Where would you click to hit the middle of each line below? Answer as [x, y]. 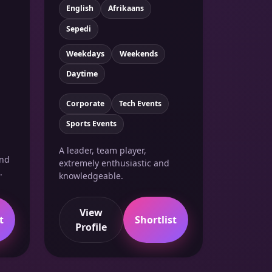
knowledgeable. [91, 176]
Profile [91, 227]
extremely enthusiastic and [114, 163]
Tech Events [140, 103]
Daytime [82, 73]
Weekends [138, 53]
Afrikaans [126, 8]
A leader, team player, [103, 151]
